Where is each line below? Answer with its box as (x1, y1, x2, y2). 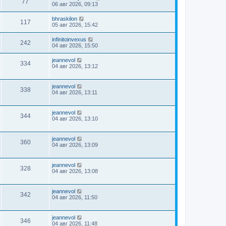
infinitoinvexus (52, 36, 86, 42)
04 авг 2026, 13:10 (52, 116, 98, 122)
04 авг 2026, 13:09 (52, 142, 98, 148)
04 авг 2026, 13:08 (52, 168, 98, 174)
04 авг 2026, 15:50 (52, 42, 98, 48)
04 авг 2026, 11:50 (52, 194, 97, 200)
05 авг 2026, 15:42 (52, 22, 98, 28)
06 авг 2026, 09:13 (52, 1, 98, 7)
